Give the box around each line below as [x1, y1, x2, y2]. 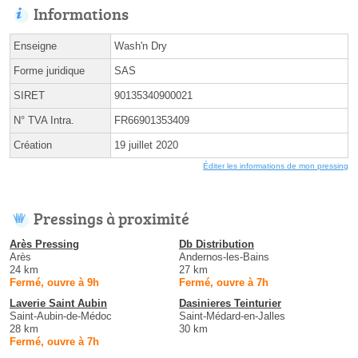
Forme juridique [14, 65, 85, 78]
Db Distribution [179, 238, 254, 251]
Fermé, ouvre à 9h [10, 276, 99, 289]
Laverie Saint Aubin [10, 297, 107, 310]
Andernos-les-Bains [179, 251, 269, 264]
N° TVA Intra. [14, 114, 74, 127]
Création [14, 139, 52, 152]
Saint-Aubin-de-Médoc [10, 310, 112, 323]
